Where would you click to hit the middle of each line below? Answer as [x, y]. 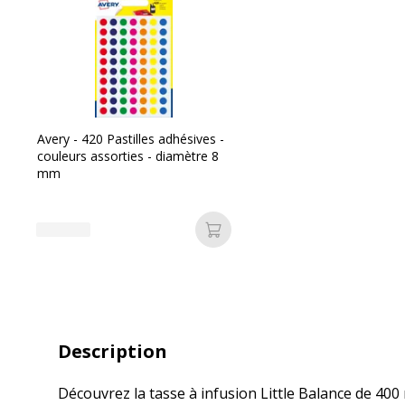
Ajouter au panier [275, 239]
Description [113, 351]
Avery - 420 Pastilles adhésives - [131, 139]
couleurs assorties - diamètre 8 [128, 156]
